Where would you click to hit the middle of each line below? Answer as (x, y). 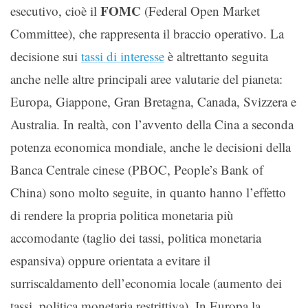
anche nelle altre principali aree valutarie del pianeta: (146, 78)
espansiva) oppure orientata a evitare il (110, 260)
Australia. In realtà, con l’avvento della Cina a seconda (152, 124)
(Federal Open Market (200, 10)
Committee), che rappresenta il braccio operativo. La (147, 33)
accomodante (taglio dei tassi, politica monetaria (136, 237)
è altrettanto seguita (216, 56)
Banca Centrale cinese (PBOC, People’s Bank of (137, 169)
